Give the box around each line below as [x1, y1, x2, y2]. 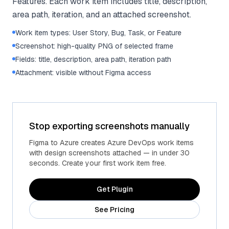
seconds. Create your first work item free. [29, 158, 166, 168]
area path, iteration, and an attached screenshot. [12, 9, 191, 20]
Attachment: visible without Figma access [15, 68, 151, 77]
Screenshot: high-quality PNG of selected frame [15, 41, 173, 51]
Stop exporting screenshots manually [29, 120, 190, 132]
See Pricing [95, 204, 134, 214]
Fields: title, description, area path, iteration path [15, 55, 171, 64]
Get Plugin [96, 185, 133, 194]
